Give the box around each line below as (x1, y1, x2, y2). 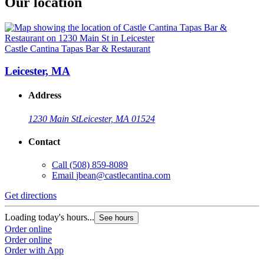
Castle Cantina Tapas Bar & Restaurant (5, 43, 150, 54)
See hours (99, 213, 134, 223)
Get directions (5, 190, 57, 201)
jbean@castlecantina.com (76, 170, 170, 181)
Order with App (5, 245, 64, 256)
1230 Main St (28, 113, 78, 124)
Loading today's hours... (5, 212, 94, 223)
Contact (28, 137, 60, 147)
